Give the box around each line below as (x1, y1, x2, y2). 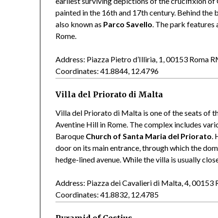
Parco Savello (103, 19, 153, 29)
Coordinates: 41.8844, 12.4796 (55, 66, 159, 75)
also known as (55, 19, 104, 29)
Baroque (55, 131, 86, 141)
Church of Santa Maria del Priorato (86, 131, 212, 141)
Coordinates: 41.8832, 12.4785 (55, 189, 159, 199)
